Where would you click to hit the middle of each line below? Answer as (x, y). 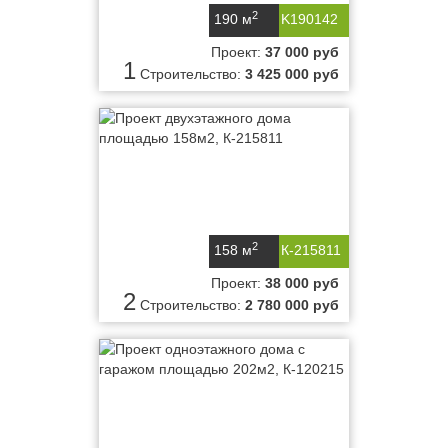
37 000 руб (302, 52)
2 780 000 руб (292, 305)
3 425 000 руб (292, 74)
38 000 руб (302, 283)
